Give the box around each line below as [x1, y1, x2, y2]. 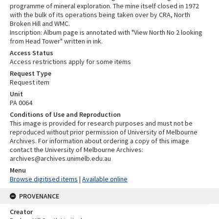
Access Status [10, 48, 53, 57]
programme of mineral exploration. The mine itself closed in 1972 [10, 1, 199, 10]
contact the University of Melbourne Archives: [10, 145, 143, 154]
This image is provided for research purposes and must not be [10, 118, 193, 128]
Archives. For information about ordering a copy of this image [10, 136, 189, 145]
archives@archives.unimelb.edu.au [10, 153, 111, 163]
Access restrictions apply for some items [10, 57, 131, 66]
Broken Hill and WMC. [10, 19, 70, 28]
